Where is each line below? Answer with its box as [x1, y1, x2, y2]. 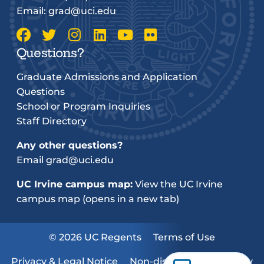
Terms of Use [153, 231, 215, 243]
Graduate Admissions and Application [16, 71, 197, 82]
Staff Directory [16, 115, 87, 127]
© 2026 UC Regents [49, 231, 141, 243]
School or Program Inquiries [16, 100, 150, 112]
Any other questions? [16, 139, 123, 151]
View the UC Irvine [135, 178, 223, 190]
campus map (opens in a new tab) [16, 193, 179, 204]
